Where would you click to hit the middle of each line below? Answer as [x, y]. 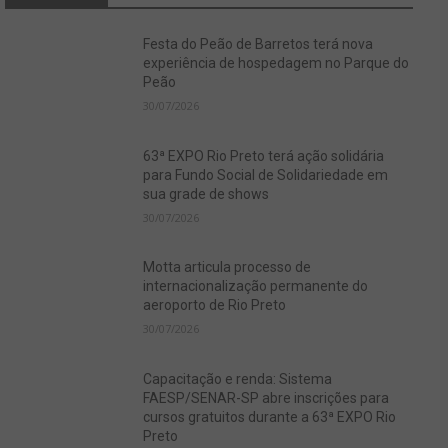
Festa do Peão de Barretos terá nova [258, 44]
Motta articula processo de [227, 267]
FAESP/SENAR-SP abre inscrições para [266, 398]
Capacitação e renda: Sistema [238, 379]
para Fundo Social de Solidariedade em [266, 174]
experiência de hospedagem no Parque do [276, 63]
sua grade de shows [206, 193]
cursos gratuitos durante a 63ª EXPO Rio [270, 417]
